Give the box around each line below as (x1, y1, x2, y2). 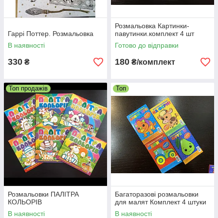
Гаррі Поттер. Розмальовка (8, 30, 93, 37)
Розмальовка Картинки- (115, 22, 189, 30)
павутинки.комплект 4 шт (115, 30, 194, 37)
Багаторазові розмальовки (115, 190, 199, 198)
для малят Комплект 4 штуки (115, 198, 206, 206)
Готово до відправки (115, 41, 179, 49)
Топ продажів (9, 85, 48, 92)
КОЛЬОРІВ (8, 198, 42, 206)
